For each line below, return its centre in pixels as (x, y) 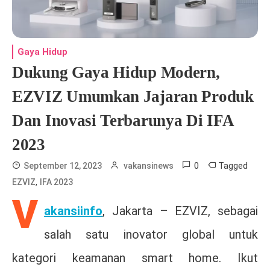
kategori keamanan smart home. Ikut (135, 258)
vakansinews (149, 166)
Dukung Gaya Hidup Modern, (116, 73)
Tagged (233, 166)
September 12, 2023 (63, 166)
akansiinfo (73, 211)
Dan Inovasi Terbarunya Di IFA (123, 121)
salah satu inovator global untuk (151, 235)
